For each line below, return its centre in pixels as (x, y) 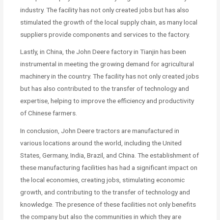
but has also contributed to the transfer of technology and (105, 89)
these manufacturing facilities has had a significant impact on (109, 168)
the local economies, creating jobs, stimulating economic (103, 180)
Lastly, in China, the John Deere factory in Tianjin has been (103, 52)
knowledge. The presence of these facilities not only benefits (108, 205)
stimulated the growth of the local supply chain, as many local (109, 22)
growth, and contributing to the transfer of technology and (105, 192)
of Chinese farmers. (49, 113)
